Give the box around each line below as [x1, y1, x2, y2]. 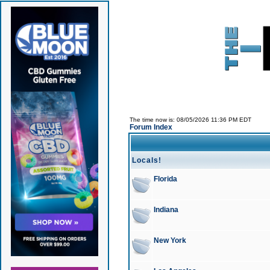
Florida [153, 175, 177, 183]
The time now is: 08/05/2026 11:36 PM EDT [129, 116, 251, 123]
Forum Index [129, 123, 172, 131]
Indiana [153, 206, 178, 214]
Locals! [131, 156, 162, 165]
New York [153, 236, 186, 245]
